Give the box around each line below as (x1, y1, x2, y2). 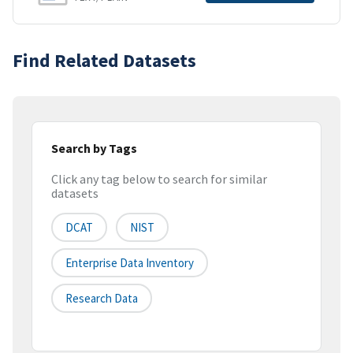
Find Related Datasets (13, 47, 196, 72)
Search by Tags (51, 139, 137, 156)
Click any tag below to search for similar (51, 171, 267, 188)
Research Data (65, 291, 138, 307)
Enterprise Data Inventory (65, 255, 194, 271)
